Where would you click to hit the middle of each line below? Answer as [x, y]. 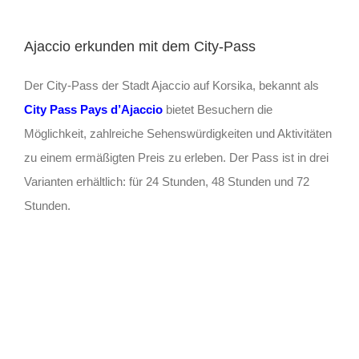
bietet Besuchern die [219, 110]
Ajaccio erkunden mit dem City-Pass [139, 47]
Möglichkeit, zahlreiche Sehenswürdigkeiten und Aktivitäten [177, 134]
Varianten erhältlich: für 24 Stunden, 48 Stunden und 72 [166, 182]
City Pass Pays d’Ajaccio [93, 110]
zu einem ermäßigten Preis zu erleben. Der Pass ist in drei [176, 158]
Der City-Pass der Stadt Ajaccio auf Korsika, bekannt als [171, 86]
